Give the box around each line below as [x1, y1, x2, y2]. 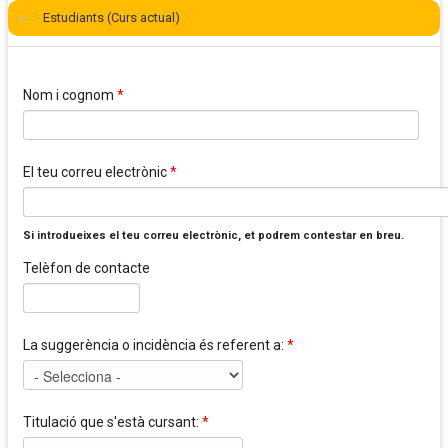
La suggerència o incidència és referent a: [23, 337, 287, 354]
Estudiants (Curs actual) [43, 10, 180, 26]
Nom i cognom [23, 87, 117, 104]
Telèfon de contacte [23, 260, 150, 277]
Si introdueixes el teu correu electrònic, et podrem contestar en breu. [23, 229, 404, 243]
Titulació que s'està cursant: [23, 414, 202, 431]
